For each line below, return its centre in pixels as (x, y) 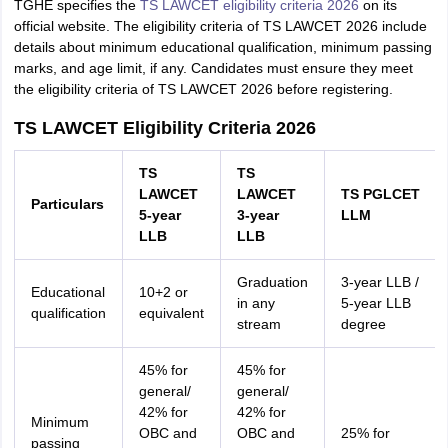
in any (255, 303)
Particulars (67, 204)
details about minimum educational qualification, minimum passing (222, 47)
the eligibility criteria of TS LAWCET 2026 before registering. (203, 89)
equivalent (171, 313)
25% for (365, 433)
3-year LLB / (379, 282)
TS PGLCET (380, 194)
